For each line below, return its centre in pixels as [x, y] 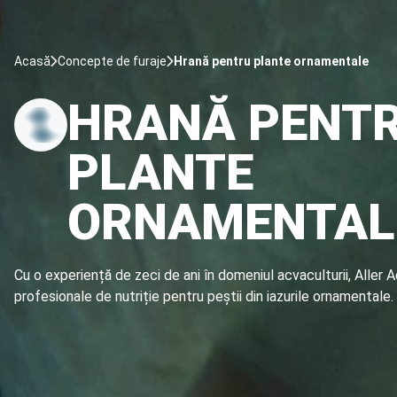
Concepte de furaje [112, 61]
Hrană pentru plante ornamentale [271, 61]
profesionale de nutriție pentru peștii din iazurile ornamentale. [204, 296]
